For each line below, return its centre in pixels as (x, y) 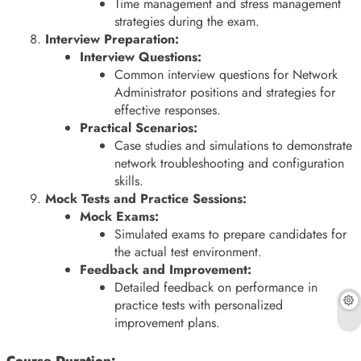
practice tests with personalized (199, 305)
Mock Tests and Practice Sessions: (146, 198)
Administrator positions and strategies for (225, 92)
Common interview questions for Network (226, 74)
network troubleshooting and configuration (230, 163)
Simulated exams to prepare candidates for (231, 234)
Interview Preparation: (112, 39)
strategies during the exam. (187, 21)
